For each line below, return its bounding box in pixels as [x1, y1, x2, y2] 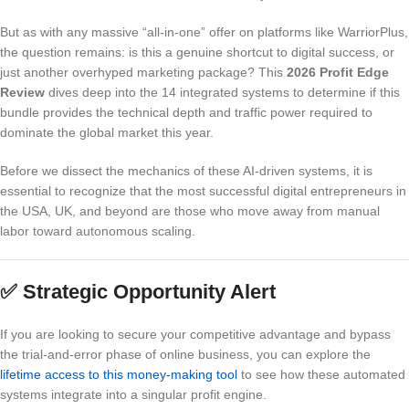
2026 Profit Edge [287, 65, 389, 79]
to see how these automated [237, 367, 405, 382]
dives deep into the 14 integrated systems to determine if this [45, 85, 400, 100]
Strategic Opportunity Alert [23, 280, 276, 303]
